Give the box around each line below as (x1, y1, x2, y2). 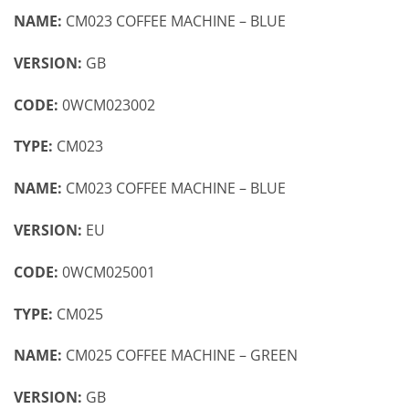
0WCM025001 (62, 261, 155, 282)
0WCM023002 (62, 94, 155, 115)
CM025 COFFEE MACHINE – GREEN (62, 345, 298, 366)
